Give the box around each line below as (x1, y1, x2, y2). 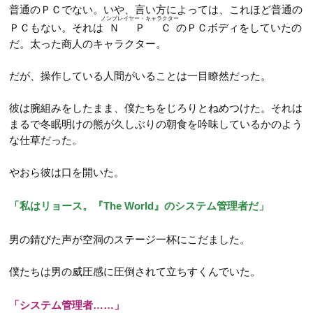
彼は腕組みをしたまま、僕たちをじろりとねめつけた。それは (9, 101, 303, 114)
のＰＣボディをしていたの (176, 21, 303, 34)
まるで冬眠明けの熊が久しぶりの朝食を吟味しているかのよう (9, 117, 303, 130)
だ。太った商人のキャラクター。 (9, 37, 167, 50)
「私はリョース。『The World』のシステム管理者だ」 (9, 199, 270, 212)
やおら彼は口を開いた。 (9, 166, 125, 178)
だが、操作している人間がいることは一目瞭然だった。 (9, 69, 272, 82)
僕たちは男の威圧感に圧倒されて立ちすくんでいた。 (9, 265, 261, 277)
